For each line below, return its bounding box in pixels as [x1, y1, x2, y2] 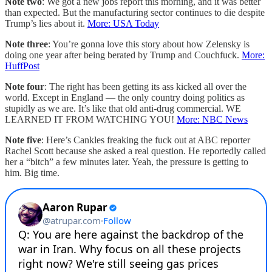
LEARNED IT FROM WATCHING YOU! [5, 114, 177, 124]
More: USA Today [87, 18, 159, 29]
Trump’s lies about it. [5, 18, 87, 29]
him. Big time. [5, 167, 59, 178]
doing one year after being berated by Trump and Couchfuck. [5, 49, 242, 60]
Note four [5, 81, 44, 92]
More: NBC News [177, 114, 248, 124]
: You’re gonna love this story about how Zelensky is [48, 38, 250, 49]
